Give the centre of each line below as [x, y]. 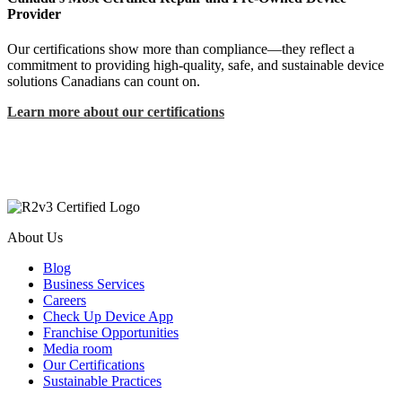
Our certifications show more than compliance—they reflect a [181, 49]
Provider [34, 14]
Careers [65, 301]
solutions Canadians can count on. [104, 82]
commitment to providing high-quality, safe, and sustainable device [196, 66]
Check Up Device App [108, 317]
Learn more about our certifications [116, 112]
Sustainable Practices [102, 381]
